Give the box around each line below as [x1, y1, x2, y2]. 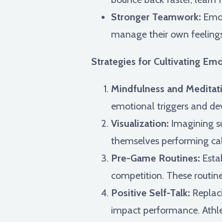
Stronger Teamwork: [111, 10, 201, 23]
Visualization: [111, 117, 168, 129]
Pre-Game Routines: [111, 152, 200, 164]
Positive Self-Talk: [111, 186, 190, 199]
